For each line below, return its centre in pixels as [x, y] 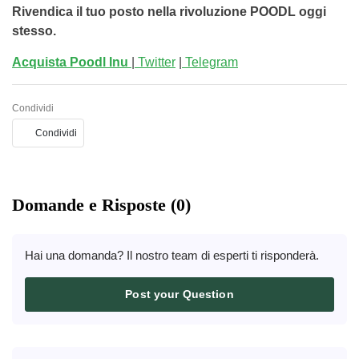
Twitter [155, 62]
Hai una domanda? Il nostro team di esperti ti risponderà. [172, 255]
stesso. [34, 31]
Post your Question [179, 294]
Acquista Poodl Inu [72, 62]
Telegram [210, 62]
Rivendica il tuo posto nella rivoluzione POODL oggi [169, 12]
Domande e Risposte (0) [101, 205]
